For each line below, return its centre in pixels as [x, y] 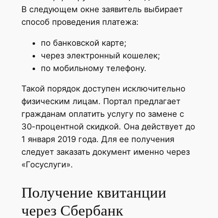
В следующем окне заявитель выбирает [102, 9]
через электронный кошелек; [100, 55]
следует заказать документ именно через [105, 152]
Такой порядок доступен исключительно [103, 89]
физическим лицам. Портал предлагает [101, 101]
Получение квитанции [94, 193]
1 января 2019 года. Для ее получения [98, 139]
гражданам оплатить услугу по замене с [102, 114]
